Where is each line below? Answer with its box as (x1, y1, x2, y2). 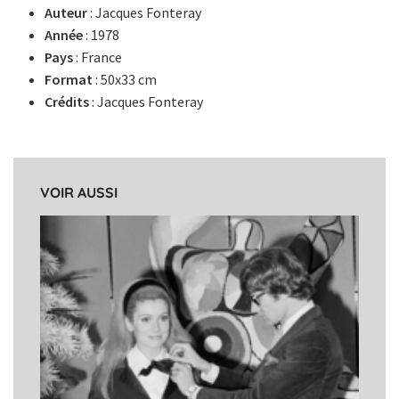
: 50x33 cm (92, 70, 157, 88)
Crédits (44, 93, 89, 110)
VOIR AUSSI (40, 183, 118, 201)
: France (72, 48, 122, 66)
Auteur (44, 4, 87, 21)
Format (44, 70, 93, 88)
